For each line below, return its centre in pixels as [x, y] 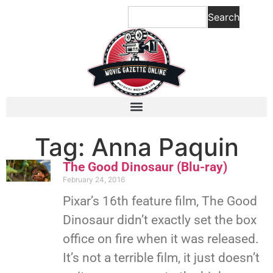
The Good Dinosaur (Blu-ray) [145, 167]
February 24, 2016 [94, 179]
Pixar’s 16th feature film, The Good [160, 201]
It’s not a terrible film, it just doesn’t [161, 257]
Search [224, 17]
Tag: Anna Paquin [136, 147]
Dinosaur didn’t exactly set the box [159, 220]
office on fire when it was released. [161, 239]
